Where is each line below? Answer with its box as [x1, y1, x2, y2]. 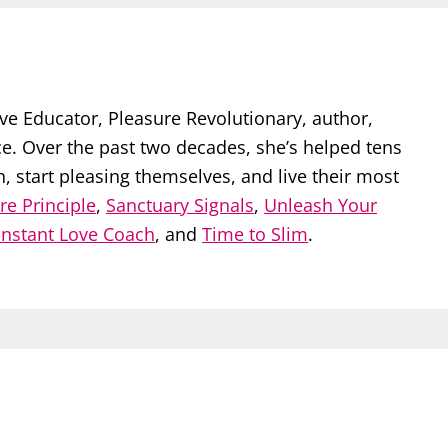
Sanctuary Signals [106, 192, 254, 217]
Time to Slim [202, 221, 308, 246]
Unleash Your [264, 192, 377, 217]
